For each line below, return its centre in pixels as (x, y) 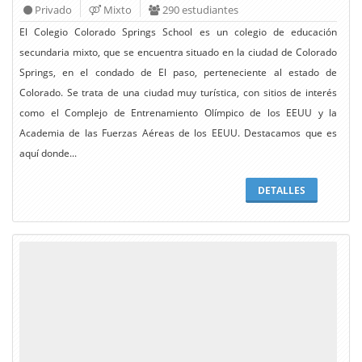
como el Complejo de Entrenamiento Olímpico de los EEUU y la (178, 112)
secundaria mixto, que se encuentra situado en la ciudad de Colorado (178, 52)
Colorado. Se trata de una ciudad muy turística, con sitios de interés (178, 92)
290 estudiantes (199, 9)
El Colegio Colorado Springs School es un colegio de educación (178, 32)
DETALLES (282, 190)
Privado (52, 9)
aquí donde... (48, 153)
